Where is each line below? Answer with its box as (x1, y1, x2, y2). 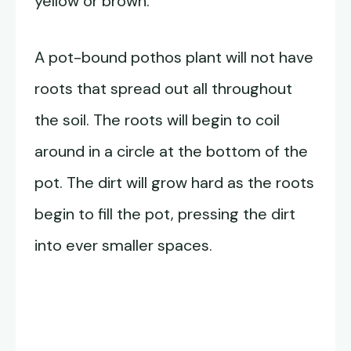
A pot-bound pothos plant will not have (34, 47, 313, 68)
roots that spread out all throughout (34, 78, 292, 100)
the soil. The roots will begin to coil (34, 110, 280, 131)
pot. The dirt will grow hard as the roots (34, 172, 314, 194)
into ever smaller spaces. (34, 235, 212, 256)
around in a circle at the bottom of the (34, 141, 308, 162)
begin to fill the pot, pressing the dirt (34, 204, 295, 225)
